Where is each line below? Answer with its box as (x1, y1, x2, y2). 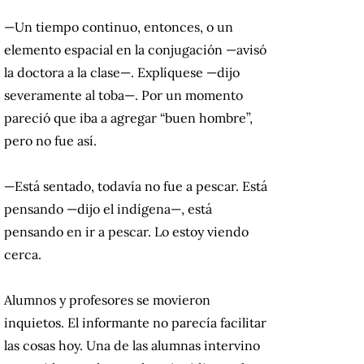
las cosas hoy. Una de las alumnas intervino (4, 337, 260, 354)
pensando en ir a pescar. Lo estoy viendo (4, 223, 249, 240)
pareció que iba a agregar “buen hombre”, (4, 110, 253, 127)
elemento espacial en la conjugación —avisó (4, 41, 266, 58)
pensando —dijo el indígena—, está (4, 201, 212, 218)
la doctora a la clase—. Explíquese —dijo (4, 64, 240, 81)
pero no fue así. (4, 132, 97, 149)
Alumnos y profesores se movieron (4, 292, 210, 309)
